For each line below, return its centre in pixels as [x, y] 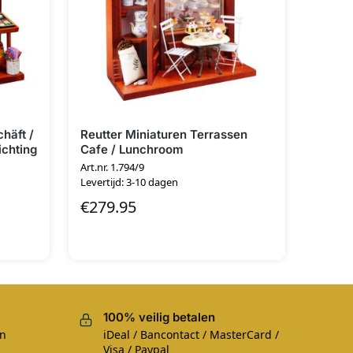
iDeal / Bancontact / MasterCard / [191, 334]
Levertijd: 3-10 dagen [129, 182]
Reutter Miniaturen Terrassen [163, 134]
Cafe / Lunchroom [132, 149]
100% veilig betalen [159, 317]
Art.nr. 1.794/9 [112, 167]
